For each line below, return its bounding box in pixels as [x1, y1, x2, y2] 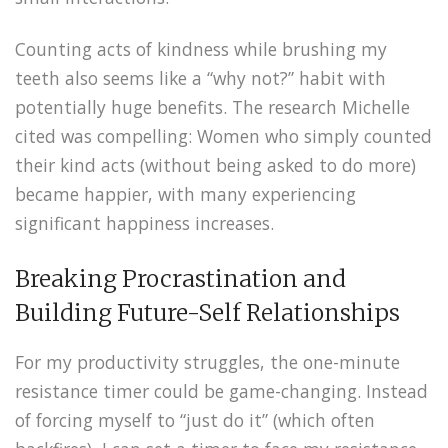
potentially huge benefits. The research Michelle [15, 95, 410, 120]
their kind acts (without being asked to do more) [15, 153, 416, 178]
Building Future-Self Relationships [15, 299, 400, 328]
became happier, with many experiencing [15, 182, 356, 207]
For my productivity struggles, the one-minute [15, 350, 400, 375]
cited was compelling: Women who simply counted [15, 124, 432, 149]
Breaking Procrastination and [15, 265, 346, 294]
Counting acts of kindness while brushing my [15, 37, 387, 62]
